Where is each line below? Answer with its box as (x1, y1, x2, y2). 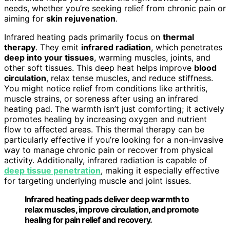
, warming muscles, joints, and (94, 52, 210, 63)
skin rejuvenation (46, 13, 116, 24)
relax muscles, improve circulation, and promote (25, 204, 199, 215)
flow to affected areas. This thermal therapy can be (4, 124, 204, 135)
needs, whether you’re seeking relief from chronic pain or (4, 3, 226, 14)
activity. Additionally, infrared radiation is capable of (4, 155, 207, 166)
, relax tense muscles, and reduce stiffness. (46, 73, 213, 84)
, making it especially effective (101, 165, 219, 176)
